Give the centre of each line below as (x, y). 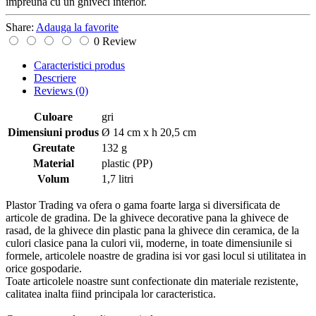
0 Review (115, 41)
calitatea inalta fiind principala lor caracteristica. (111, 293)
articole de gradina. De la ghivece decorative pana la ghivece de (147, 217)
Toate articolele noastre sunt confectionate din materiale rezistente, (152, 281)
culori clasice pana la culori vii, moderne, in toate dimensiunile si (149, 243)
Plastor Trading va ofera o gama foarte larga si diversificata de (143, 205)
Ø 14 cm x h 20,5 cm (149, 132)
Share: (21, 27)
